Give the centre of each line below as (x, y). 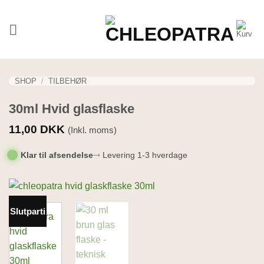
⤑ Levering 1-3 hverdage (140, 155)
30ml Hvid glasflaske (72, 109)
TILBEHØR (67, 81)
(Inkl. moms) (92, 130)
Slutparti (28, 212)
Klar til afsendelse (57, 155)
